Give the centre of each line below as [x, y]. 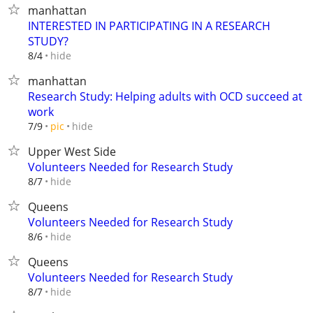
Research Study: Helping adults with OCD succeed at [165, 96]
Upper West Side [72, 152]
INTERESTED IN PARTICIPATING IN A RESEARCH [149, 26]
